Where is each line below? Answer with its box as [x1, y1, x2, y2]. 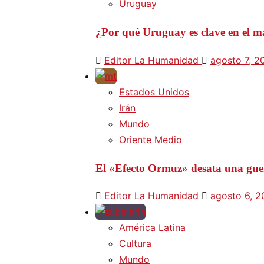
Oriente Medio [119, 133, 182, 146]
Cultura [119, 237, 151, 250]
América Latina [119, 222, 186, 234]
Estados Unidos [119, 85, 189, 98]
